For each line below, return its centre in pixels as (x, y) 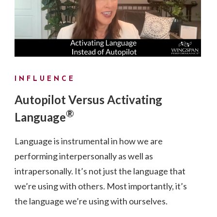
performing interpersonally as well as (84, 156)
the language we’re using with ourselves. (91, 201)
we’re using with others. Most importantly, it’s (101, 186)
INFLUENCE (45, 79)
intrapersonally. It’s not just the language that (100, 171)
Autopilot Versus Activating (88, 99)
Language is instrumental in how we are (89, 141)
